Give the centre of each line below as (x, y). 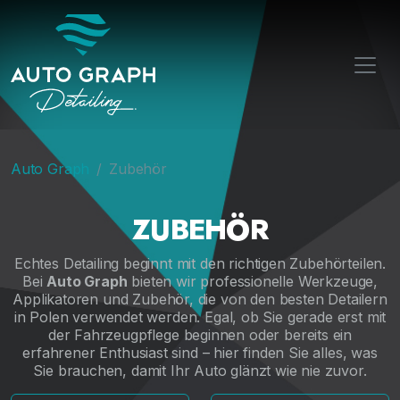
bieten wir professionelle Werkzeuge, (253, 281)
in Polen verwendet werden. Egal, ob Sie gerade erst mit (200, 317)
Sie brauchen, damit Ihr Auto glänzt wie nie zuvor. (200, 371)
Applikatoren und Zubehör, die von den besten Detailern (200, 299)
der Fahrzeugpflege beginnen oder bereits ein (200, 335)
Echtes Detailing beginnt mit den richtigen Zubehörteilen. (200, 263)
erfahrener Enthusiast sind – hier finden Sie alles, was (200, 353)
